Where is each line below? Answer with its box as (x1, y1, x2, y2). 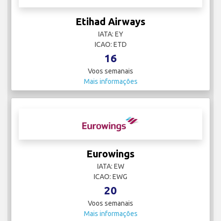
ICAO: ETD (94, 40, 127, 49)
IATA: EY (98, 30, 123, 38)
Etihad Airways (75, 16, 146, 28)
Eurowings (86, 148, 135, 160)
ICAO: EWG (94, 173, 127, 181)
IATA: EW (97, 162, 124, 171)
